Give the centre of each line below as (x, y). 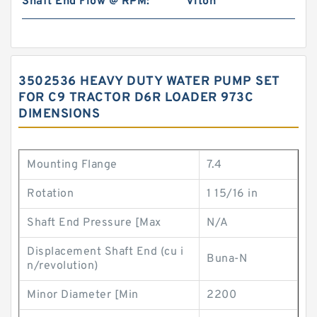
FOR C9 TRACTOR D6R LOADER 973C (136, 98)
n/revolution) (63, 266)
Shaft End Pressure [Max (94, 223)
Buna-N (227, 259)
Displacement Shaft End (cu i (105, 252)
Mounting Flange (72, 165)
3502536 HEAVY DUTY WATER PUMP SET (149, 82)
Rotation (50, 194)
